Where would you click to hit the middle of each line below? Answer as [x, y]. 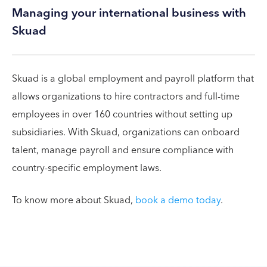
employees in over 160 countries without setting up [122, 114]
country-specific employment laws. [87, 168]
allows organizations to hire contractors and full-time [126, 97]
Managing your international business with [129, 13]
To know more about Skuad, [74, 200]
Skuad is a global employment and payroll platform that [133, 79]
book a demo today [178, 200]
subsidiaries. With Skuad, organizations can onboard [126, 132]
